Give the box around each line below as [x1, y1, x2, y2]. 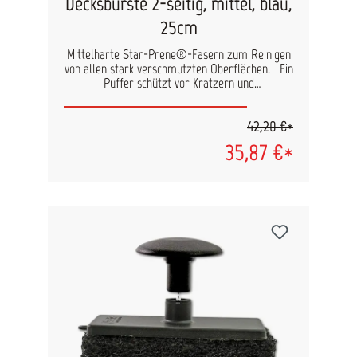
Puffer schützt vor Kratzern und [103, 75, 254, 92]
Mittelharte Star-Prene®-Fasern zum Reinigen [66, 46, 291, 63]
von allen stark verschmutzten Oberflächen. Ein [64, 61, 273, 77]
